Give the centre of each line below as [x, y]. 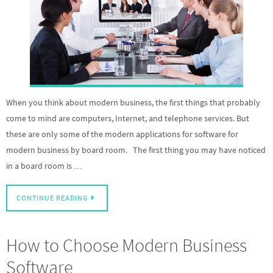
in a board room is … [44, 166]
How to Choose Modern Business [126, 245]
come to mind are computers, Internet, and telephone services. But [128, 119]
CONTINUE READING [52, 198]
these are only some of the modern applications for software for [122, 134]
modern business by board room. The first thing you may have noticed [136, 150]
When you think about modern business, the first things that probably [133, 103]
